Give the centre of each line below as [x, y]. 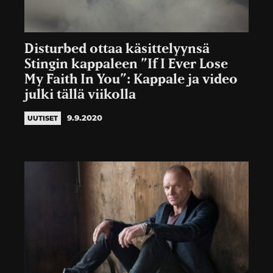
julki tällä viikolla [80, 94]
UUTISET [43, 118]
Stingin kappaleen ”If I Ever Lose [126, 64]
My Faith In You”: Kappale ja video [131, 79]
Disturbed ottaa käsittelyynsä [117, 49]
